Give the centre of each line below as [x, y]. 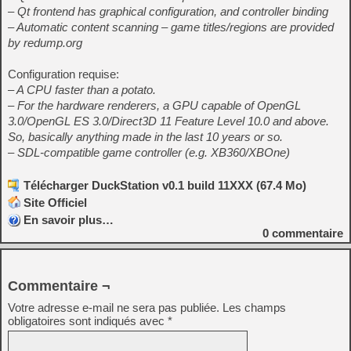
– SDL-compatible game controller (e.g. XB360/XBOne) [149, 152]
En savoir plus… [69, 219]
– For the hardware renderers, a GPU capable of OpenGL [154, 105]
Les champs [254, 307]
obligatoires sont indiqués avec [88, 320]
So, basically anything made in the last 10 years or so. [145, 136]
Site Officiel [55, 202]
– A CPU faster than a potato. [82, 89]
